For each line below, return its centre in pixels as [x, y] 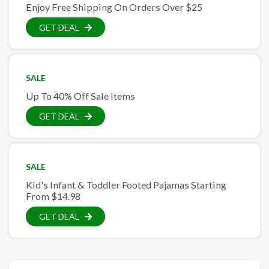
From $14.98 [53, 196]
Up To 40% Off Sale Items [80, 96]
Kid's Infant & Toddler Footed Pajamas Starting [126, 185]
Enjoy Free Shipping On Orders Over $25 [114, 7]
